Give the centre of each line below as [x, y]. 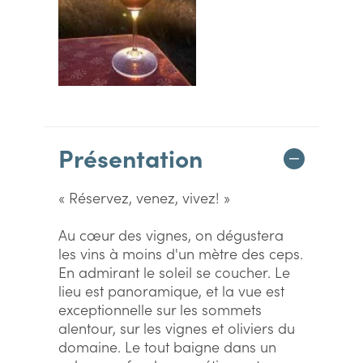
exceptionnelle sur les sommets [160, 309]
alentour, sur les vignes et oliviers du [177, 328]
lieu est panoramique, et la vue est [171, 290]
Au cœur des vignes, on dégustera [171, 235]
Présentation [130, 157]
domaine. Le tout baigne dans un [167, 346]
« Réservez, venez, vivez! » [144, 197]
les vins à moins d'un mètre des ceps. [181, 253]
